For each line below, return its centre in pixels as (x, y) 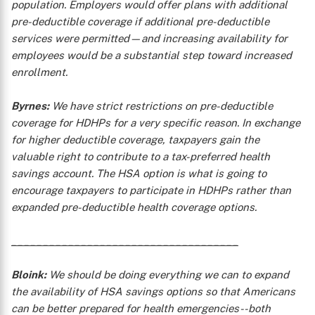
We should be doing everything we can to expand (168, 275)
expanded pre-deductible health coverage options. (134, 207)
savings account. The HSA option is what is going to (139, 173)
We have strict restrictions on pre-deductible (161, 106)
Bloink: (29, 275)
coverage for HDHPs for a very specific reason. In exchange (156, 123)
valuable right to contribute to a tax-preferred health (141, 156)
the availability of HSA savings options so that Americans (153, 291)
